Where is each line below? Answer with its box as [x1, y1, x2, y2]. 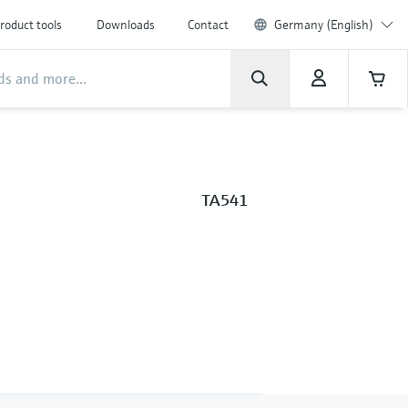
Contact [188, 16, 229, 33]
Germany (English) [274, 16, 373, 33]
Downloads [97, 16, 155, 33]
